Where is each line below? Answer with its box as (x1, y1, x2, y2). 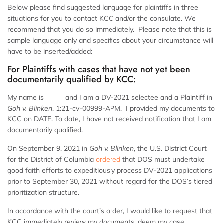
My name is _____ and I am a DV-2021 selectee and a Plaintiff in (7, 93, 212, 102)
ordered (96, 155, 120, 164)
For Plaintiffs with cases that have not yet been (7, 63, 190, 76)
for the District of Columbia (7, 155, 96, 164)
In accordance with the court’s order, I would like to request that (7, 206, 212, 216)
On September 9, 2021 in (7, 144, 89, 153)
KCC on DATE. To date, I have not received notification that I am (7, 114, 211, 124)
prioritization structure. (7, 188, 79, 197)
